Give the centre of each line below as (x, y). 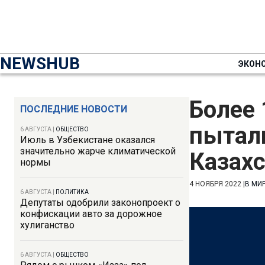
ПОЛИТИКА (72, 192)
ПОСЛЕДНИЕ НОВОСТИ (74, 109)
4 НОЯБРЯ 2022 (215, 184)
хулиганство (47, 225)
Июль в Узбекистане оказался (88, 140)
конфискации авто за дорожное (91, 214)
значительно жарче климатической (98, 151)
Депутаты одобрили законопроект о (100, 203)
